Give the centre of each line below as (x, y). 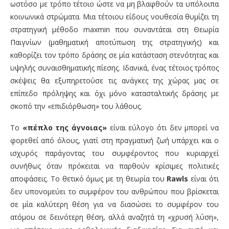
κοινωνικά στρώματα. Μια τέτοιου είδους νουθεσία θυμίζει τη (114, 17)
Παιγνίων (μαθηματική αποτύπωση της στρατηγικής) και (114, 42)
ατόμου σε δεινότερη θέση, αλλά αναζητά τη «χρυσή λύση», (114, 217)
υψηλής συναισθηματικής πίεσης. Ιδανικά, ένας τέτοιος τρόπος (114, 68)
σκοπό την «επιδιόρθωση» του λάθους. (76, 106)
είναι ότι (204, 179)
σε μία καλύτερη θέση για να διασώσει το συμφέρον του (114, 204)
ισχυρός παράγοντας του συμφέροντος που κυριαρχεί (114, 153)
